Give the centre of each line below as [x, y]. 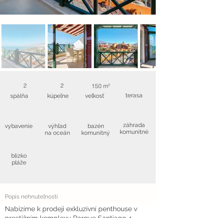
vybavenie [19, 126]
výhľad [57, 126]
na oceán [57, 133]
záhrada [134, 125]
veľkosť [95, 96]
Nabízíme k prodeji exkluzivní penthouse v [71, 209]
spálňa [19, 96]
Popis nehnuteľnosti [31, 197]
